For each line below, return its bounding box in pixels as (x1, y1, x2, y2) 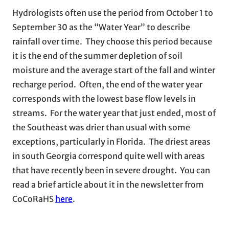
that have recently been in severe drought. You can (12, 165, 210, 175)
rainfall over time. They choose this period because (12, 36, 212, 47)
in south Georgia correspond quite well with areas (12, 150, 205, 161)
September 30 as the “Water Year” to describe (12, 21, 190, 32)
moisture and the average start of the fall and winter (12, 64, 215, 75)
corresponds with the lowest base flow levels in (12, 93, 196, 104)
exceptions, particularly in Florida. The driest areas (12, 136, 211, 147)
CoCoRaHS (12, 193, 55, 204)
